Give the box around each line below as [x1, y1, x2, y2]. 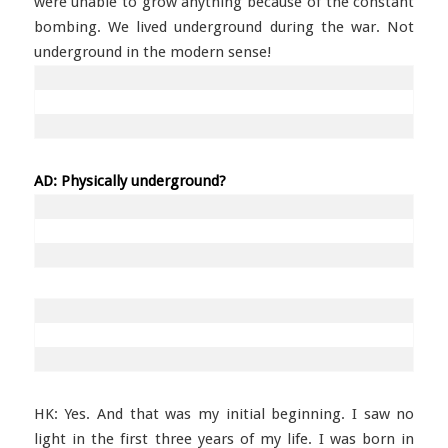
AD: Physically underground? [33, 172, 226, 190]
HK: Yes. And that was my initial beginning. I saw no [33, 405, 415, 423]
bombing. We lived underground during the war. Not [33, 18, 415, 36]
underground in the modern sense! [33, 43, 271, 61]
